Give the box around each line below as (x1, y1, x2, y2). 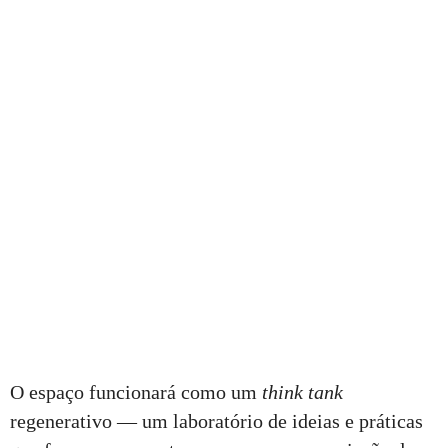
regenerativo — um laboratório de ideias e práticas (10, 410, 423, 433)
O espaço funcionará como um (10, 381, 262, 404)
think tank (262, 381, 343, 404)
